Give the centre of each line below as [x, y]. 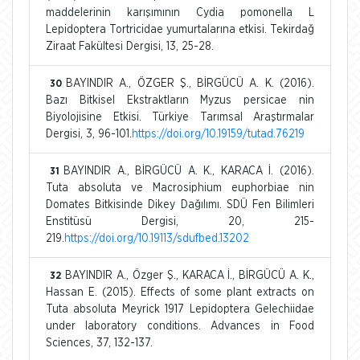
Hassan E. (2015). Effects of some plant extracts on [180, 292]
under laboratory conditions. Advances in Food [180, 326]
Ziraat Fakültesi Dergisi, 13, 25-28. [130, 46]
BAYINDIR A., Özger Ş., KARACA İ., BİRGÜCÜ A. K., [190, 275]
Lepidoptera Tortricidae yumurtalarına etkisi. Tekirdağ [180, 29]
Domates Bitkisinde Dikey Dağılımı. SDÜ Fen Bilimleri [180, 205]
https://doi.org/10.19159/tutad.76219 [218, 134]
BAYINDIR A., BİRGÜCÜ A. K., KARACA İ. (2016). [189, 171]
